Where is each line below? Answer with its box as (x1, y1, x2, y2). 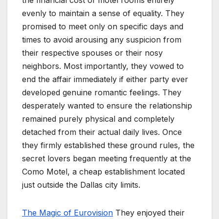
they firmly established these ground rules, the (22, 140, 195, 150)
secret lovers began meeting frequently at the (22, 153, 191, 163)
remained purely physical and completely (22, 113, 175, 124)
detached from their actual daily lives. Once (22, 127, 182, 137)
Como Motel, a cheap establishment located (22, 166, 185, 176)
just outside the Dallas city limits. (22, 179, 140, 190)
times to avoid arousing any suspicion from (22, 34, 181, 44)
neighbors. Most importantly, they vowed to (22, 61, 184, 71)
